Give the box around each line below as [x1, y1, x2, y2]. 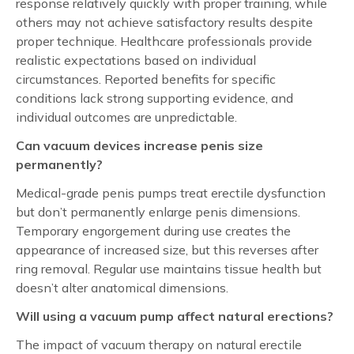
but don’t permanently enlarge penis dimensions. [16, 203, 300, 220]
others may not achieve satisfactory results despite [16, 13, 313, 30]
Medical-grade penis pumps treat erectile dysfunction [16, 184, 326, 201]
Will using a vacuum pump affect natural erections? [16, 307, 333, 324]
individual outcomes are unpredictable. [16, 108, 237, 125]
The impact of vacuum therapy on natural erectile [16, 336, 302, 352]
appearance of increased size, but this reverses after [16, 241, 318, 258]
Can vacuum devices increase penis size [16, 137, 263, 153]
